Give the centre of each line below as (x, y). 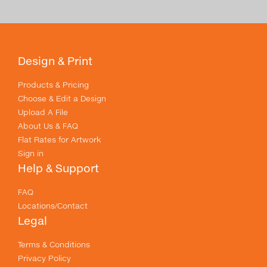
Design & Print (55, 61)
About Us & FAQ (48, 126)
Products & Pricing (53, 85)
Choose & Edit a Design (62, 99)
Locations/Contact (53, 206)
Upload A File (43, 112)
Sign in (31, 153)
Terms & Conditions (54, 245)
